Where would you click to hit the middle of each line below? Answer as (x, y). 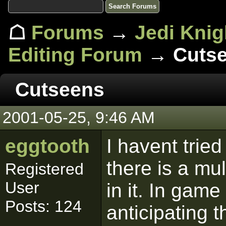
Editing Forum (75, 55)
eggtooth (47, 146)
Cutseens (60, 90)
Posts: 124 (43, 206)
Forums (68, 33)
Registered (44, 169)
